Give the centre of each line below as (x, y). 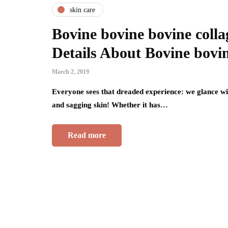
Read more (87, 135)
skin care (82, 10)
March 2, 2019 (70, 72)
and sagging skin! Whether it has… (110, 105)
